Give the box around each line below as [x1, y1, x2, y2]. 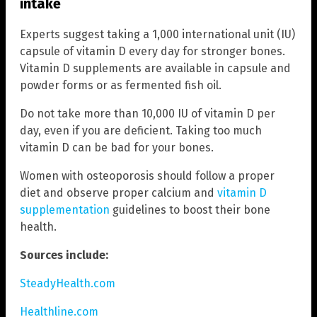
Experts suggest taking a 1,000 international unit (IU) [20, 28, 295, 42]
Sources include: [20, 248, 108, 263]
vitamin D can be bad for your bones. [20, 141, 214, 155]
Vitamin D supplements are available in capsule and [20, 62, 291, 76]
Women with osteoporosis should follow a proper [20, 169, 275, 183]
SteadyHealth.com [20, 277, 115, 291]
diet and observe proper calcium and [20, 186, 217, 200]
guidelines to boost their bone [110, 203, 270, 217]
